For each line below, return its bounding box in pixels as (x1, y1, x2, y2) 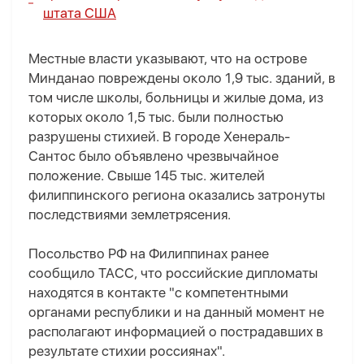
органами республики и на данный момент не (28, 304, 324, 321)
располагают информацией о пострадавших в (28, 323, 323, 340)
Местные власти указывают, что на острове (28, 50, 307, 67)
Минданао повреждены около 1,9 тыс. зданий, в (28, 70, 336, 87)
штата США (43, 5, 116, 22)
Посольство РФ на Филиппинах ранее (28, 245, 269, 262)
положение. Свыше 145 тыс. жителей (28, 167, 265, 184)
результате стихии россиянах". (28, 343, 228, 360)
